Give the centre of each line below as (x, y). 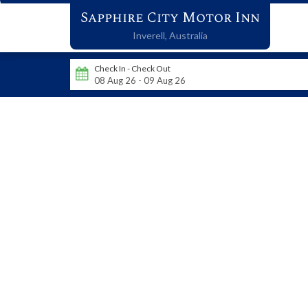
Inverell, (151, 35)
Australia (188, 35)
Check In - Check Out (132, 68)
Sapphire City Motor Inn (170, 18)
